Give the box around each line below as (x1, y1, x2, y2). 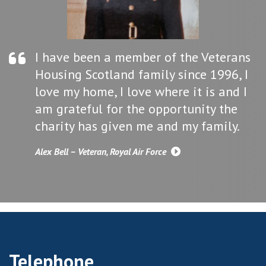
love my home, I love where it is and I (35, 83, 247, 100)
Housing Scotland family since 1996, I (35, 66, 248, 83)
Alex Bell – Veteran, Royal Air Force (35, 145, 169, 158)
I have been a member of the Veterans (35, 49, 251, 66)
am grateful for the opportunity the (35, 100, 237, 118)
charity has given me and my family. (35, 118, 240, 135)
